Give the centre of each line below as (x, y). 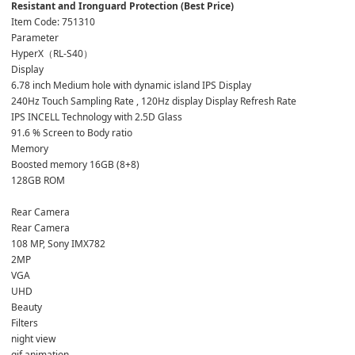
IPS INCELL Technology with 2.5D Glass (97, 116)
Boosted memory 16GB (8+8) (75, 164)
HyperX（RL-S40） (52, 53)
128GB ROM (38, 180)
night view (33, 338)
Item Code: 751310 (53, 21)
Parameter (36, 37)
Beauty (27, 307)
